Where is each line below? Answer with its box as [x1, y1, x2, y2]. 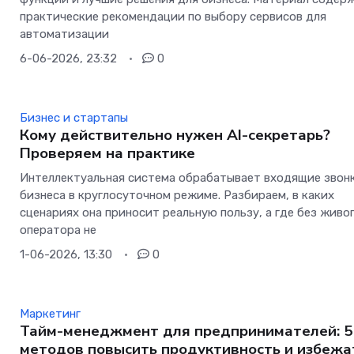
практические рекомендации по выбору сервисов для [20, 9, 327, 24]
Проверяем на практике [20, 143, 196, 164]
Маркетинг [20, 307, 81, 322]
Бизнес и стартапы [20, 111, 129, 126]
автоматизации [20, 27, 110, 42]
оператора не [20, 223, 97, 238]
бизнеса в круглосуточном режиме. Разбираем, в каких [20, 188, 335, 203]
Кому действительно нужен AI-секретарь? [20, 125, 331, 146]
